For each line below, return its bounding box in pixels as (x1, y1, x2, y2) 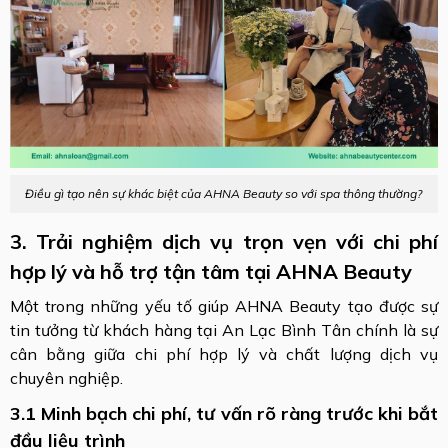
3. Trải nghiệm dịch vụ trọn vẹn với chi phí (10, 228, 438, 254)
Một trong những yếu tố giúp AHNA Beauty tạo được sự (10, 295, 438, 316)
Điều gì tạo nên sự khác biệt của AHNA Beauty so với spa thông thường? (25, 185, 423, 201)
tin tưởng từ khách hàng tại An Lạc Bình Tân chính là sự (10, 319, 438, 340)
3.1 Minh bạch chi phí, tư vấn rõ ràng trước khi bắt (10, 401, 438, 425)
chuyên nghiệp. (10, 367, 123, 388)
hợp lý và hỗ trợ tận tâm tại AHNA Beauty (10, 258, 412, 284)
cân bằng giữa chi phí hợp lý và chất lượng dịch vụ (10, 343, 438, 364)
